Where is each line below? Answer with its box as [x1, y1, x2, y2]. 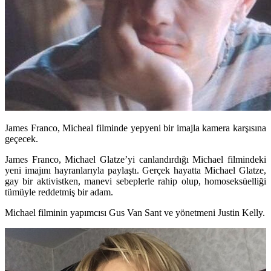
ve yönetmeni [162, 207, 218, 218]
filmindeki [223, 154, 267, 165]
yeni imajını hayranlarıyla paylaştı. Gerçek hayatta [5, 165, 205, 175]
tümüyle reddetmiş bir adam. [5, 186, 113, 197]
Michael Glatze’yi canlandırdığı [60, 154, 189, 165]
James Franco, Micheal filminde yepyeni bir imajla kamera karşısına [5, 122, 266, 133]
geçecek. [5, 133, 38, 144]
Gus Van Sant [106, 207, 162, 218]
